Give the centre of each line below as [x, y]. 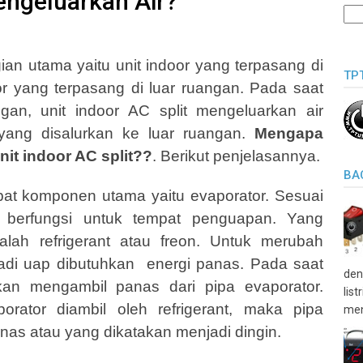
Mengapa [289, 133]
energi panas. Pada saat [235, 264]
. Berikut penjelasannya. [236, 156]
